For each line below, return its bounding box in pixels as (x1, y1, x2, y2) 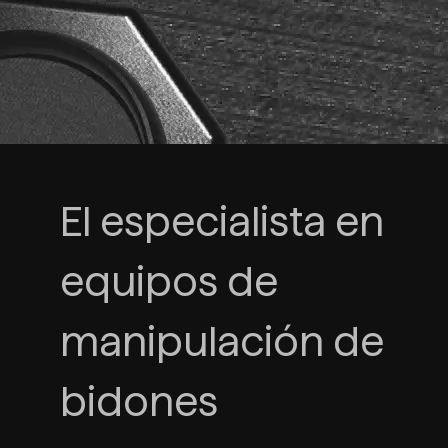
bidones (60, 380, 218, 425)
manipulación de (60, 320, 384, 365)
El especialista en (60, 200, 384, 245)
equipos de (60, 260, 278, 305)
